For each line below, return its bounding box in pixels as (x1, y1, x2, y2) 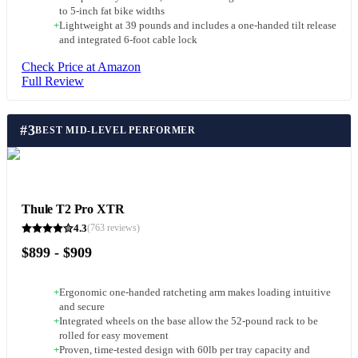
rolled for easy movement (59, 330, 169, 342)
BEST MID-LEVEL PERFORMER (35, 125, 196, 137)
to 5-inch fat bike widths (59, 6, 165, 18)
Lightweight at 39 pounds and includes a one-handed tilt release (59, 20, 336, 32)
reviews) (105, 222, 140, 234)
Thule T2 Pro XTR (22, 201, 125, 216)
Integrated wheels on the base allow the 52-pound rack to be (59, 316, 318, 328)
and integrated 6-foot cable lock (59, 34, 197, 46)
